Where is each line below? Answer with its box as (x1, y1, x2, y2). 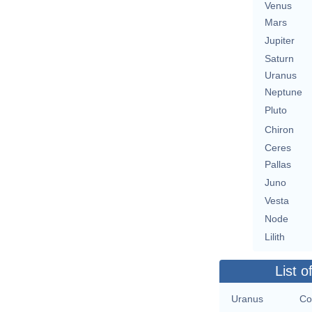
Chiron (264, 124, 294, 136)
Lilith (264, 231, 285, 243)
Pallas (264, 159, 291, 171)
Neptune (264, 86, 302, 98)
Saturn (264, 53, 294, 65)
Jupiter (264, 35, 295, 47)
